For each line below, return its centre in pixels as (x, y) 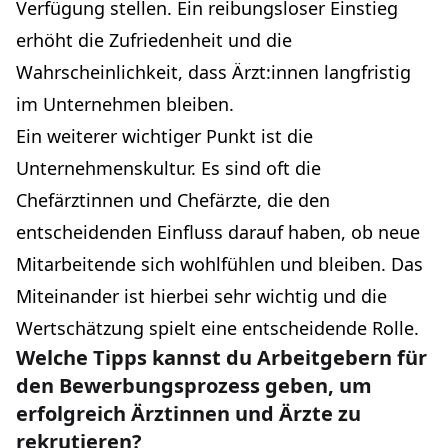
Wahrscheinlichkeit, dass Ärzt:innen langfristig (213, 72)
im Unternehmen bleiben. (125, 104)
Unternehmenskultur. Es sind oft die (168, 168)
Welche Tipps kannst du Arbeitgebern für (221, 357)
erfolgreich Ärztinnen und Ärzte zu (188, 413)
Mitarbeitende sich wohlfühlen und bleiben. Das (219, 264)
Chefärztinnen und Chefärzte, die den (173, 200)
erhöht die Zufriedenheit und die (154, 40)
